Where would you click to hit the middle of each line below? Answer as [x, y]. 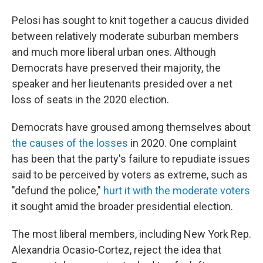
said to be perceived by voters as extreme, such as [130, 175]
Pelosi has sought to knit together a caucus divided [130, 21]
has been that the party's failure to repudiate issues [131, 159]
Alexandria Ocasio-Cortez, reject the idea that [117, 250]
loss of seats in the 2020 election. [90, 100]
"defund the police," [58, 191]
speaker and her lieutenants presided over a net [122, 84]
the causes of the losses [70, 143]
